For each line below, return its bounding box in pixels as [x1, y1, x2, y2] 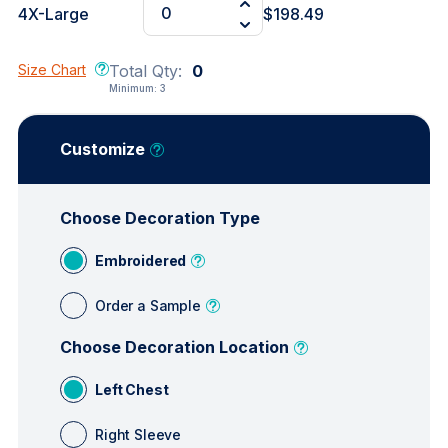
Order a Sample [95, 296, 201, 314]
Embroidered [95, 251, 187, 269]
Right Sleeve [95, 425, 182, 443]
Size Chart [18, 61, 86, 78]
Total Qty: [109, 61, 187, 81]
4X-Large [18, 4, 89, 24]
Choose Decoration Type [60, 208, 260, 228]
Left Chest [95, 380, 169, 398]
